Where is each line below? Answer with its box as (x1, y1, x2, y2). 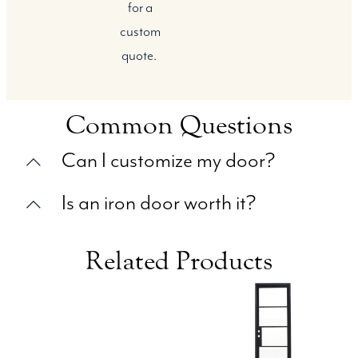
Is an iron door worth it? (62, 190, 256, 216)
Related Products (86, 245, 272, 276)
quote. (121, 47, 159, 64)
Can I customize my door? (62, 148, 275, 173)
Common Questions (66, 109, 292, 141)
